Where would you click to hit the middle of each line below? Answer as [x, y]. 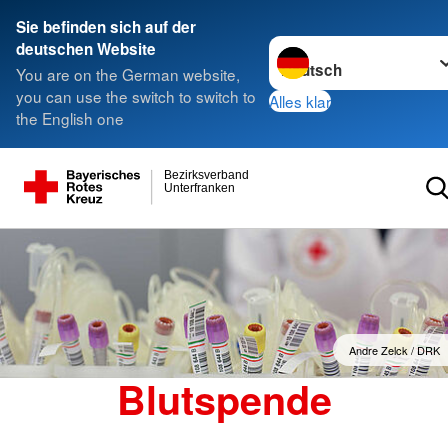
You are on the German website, [128, 74]
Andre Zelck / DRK [394, 350]
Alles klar [299, 100]
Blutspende [224, 399]
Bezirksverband [206, 175]
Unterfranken [199, 187]
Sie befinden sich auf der [106, 27]
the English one [70, 118]
